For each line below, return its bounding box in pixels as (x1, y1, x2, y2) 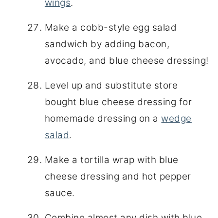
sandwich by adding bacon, (44, 38, 170, 50)
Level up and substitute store (44, 79, 178, 91)
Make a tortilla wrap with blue (44, 154, 179, 165)
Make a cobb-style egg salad (44, 21, 177, 33)
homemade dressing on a (44, 112, 162, 124)
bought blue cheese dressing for (44, 96, 192, 108)
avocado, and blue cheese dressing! (44, 54, 209, 66)
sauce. (44, 187, 75, 199)
